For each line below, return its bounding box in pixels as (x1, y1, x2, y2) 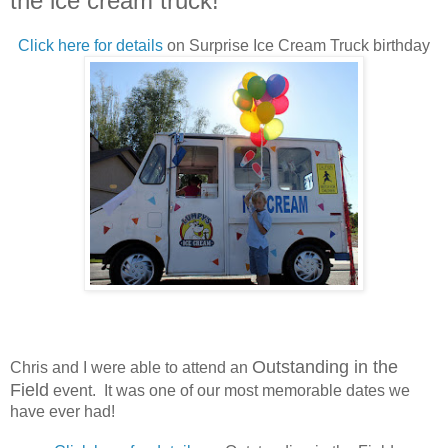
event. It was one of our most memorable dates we (49, 381, 410, 399)
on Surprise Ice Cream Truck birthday (163, 36, 430, 54)
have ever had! (10, 402, 119, 420)
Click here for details (18, 36, 163, 54)
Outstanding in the (252, 356, 398, 377)
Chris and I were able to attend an (10, 358, 252, 376)
